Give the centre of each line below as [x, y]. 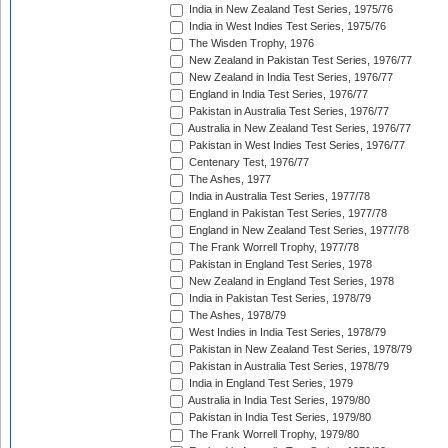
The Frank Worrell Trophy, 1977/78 [272, 247]
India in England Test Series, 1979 [269, 383]
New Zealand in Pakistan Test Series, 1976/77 [299, 60]
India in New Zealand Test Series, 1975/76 [289, 9]
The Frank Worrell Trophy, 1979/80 [272, 434]
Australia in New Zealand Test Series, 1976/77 [298, 128]
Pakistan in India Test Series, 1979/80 [278, 417]
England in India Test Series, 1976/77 [277, 94]
